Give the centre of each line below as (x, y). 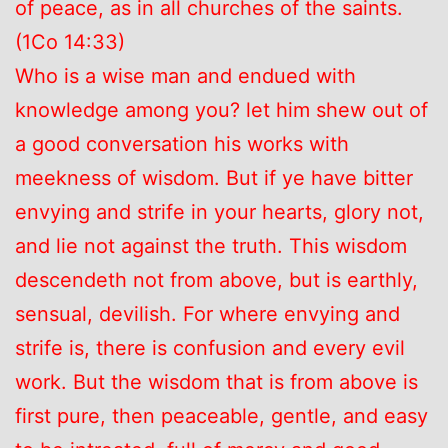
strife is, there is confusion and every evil (210, 347)
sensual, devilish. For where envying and (207, 313)
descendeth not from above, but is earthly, (216, 279)
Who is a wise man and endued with (185, 75)
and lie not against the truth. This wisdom (211, 245)
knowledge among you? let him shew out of (221, 109)
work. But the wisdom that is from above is (216, 381)
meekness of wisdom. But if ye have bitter (214, 177)
